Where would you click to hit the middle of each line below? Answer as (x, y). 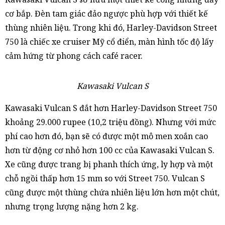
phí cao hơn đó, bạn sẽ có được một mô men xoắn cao (106, 136)
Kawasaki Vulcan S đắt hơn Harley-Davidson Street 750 (111, 108)
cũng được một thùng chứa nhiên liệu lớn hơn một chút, (112, 192)
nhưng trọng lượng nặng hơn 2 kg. (72, 206)
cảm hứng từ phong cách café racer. (74, 56)
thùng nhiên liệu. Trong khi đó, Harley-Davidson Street (111, 28)
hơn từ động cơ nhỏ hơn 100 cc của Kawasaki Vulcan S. (110, 150)
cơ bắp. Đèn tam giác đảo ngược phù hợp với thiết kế (106, 14)
